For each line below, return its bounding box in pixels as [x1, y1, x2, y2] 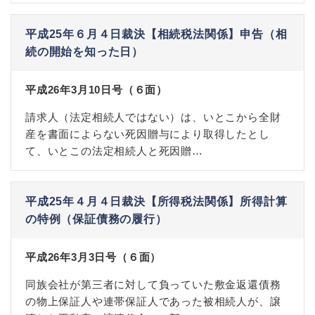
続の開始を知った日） [25, 46, 143, 58]
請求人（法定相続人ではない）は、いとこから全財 [25, 111, 281, 123]
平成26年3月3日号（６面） [25, 251, 162, 263]
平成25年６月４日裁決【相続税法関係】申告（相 [25, 28, 288, 40]
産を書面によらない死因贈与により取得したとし [25, 128, 270, 140]
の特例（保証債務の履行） [25, 213, 167, 225]
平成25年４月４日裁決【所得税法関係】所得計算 [25, 195, 288, 207]
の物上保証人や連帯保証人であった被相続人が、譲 [25, 295, 281, 307]
